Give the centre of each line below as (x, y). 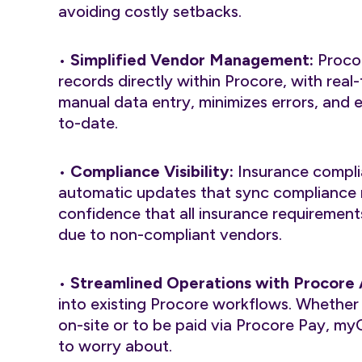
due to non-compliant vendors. (170, 234)
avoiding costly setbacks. (150, 11)
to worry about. (115, 346)
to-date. (88, 123)
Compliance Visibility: (152, 171)
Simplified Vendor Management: (192, 60)
